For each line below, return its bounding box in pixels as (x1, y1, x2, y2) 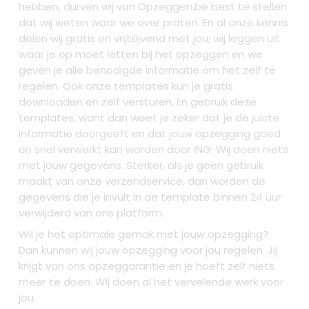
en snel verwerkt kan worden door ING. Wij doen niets (19, 142, 289, 157)
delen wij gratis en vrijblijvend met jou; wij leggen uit (19, 31, 281, 46)
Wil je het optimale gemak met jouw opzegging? (19, 227, 269, 242)
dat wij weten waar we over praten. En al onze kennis (19, 15, 289, 30)
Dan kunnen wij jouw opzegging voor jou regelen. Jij (19, 243, 278, 258)
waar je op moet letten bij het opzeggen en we (19, 47, 263, 62)
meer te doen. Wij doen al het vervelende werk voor (19, 275, 284, 290)
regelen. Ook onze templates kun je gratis (19, 79, 234, 94)
